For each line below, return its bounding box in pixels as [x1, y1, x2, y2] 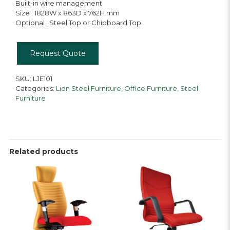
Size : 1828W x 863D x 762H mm [15, 9, 120, 17]
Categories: [15, 84, 56, 92]
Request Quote [29, 49, 86, 58]
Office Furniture [124, 84, 177, 92]
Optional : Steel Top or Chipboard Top [15, 18, 141, 27]
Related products [9, 147, 78, 156]
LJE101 [32, 74, 52, 83]
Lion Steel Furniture [55, 84, 121, 92]
